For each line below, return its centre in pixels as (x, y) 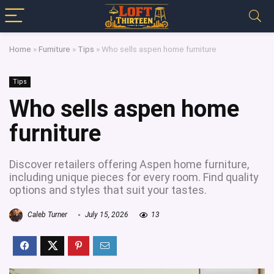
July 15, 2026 (106, 215)
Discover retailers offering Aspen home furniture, (129, 164)
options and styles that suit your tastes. (108, 190)
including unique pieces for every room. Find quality (134, 177)
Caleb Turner (46, 215)
